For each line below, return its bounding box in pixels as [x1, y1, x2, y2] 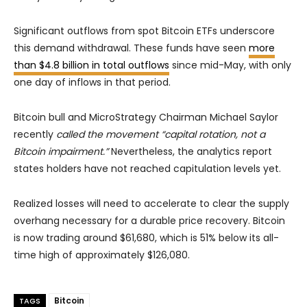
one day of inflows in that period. [14, 75, 171, 90]
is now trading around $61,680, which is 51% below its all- [14, 231, 279, 245]
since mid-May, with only [169, 58, 291, 73]
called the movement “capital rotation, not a [56, 127, 265, 142]
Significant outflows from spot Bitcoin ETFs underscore [14, 24, 275, 38]
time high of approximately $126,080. [14, 248, 190, 262]
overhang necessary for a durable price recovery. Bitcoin [14, 214, 285, 228]
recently [14, 127, 56, 142]
